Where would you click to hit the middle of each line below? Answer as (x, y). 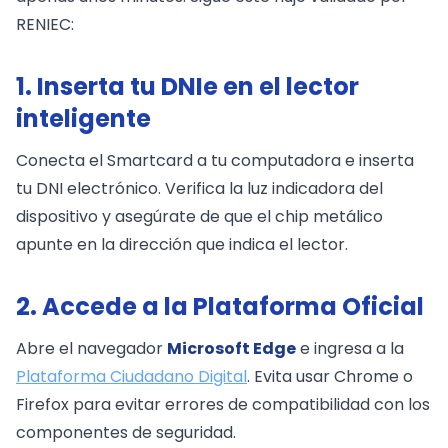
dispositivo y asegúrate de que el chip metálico (199, 216)
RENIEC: (45, 24)
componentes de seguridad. (126, 432)
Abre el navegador (91, 348)
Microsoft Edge (231, 348)
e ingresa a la (350, 348)
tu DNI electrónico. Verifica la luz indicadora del (199, 188)
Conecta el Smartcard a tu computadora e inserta (215, 160)
